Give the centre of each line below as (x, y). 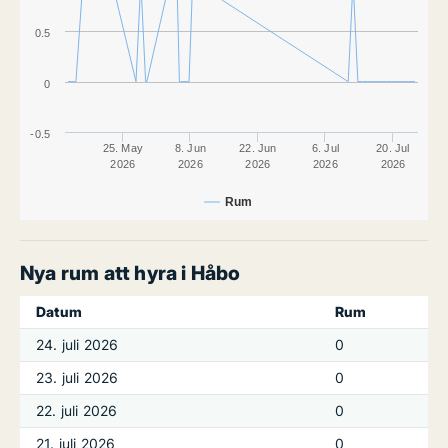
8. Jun (190, 148)
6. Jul (325, 148)
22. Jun (258, 148)
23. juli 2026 (77, 377)
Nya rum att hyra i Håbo (130, 273)
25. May (122, 148)
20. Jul (393, 148)
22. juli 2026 (77, 410)
